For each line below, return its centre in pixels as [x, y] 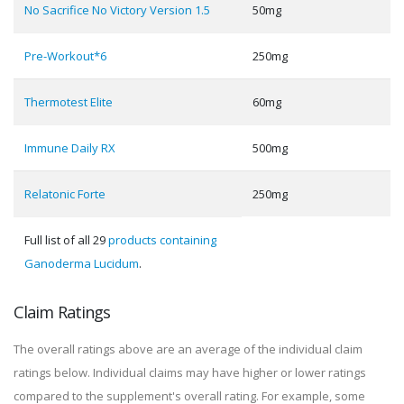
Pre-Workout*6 [65, 56]
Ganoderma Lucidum [82, 263]
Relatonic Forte [65, 194]
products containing [162, 240]
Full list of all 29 [66, 240]
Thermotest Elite [69, 102]
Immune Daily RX [70, 148]
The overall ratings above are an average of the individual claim [188, 349]
